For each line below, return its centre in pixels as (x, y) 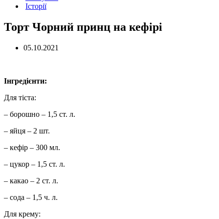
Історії (36, 6)
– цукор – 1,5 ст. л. (34, 164)
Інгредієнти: (25, 81)
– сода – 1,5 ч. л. (31, 197)
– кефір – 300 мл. (32, 147)
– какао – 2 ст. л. (31, 180)
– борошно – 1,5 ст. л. (40, 114)
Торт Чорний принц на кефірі (83, 27)
